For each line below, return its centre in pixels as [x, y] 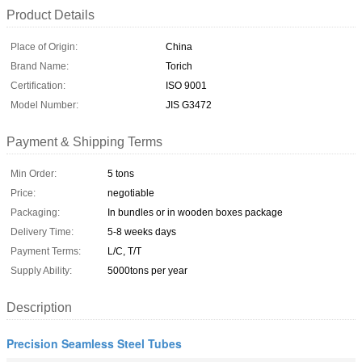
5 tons [121, 173]
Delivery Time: [42, 232]
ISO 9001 [186, 85]
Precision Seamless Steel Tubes [94, 343]
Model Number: [44, 105]
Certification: [38, 85]
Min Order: [34, 173]
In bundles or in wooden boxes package [195, 212]
